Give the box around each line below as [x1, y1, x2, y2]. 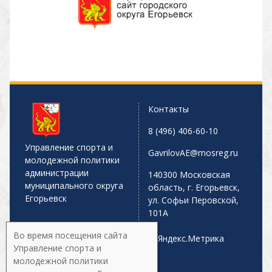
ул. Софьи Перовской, [148, 194, 239, 206]
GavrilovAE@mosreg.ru [148, 147, 238, 159]
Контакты [148, 103, 189, 115]
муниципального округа [24, 180, 123, 192]
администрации [24, 167, 89, 179]
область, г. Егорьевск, [148, 182, 240, 194]
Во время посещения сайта [13, 229, 127, 241]
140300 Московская [148, 169, 230, 181]
